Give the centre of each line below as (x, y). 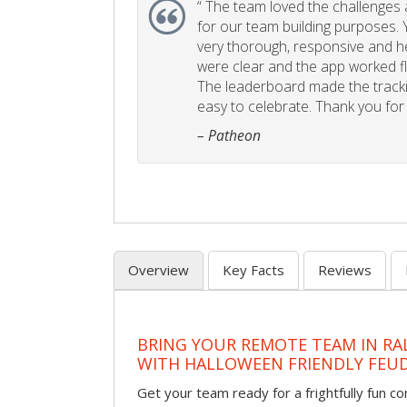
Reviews (345, 270)
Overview (159, 270)
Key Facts (253, 270)
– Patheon (229, 136)
